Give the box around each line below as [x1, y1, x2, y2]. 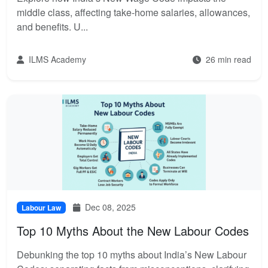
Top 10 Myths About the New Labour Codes [17, 222, 249, 239]
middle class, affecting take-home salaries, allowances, [17, 5, 250, 19]
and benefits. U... [17, 20, 88, 33]
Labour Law [22, 202, 61, 213]
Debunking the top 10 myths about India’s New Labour [17, 248, 246, 261]
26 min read [203, 53, 251, 65]
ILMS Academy [26, 53, 86, 65]
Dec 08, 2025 [83, 201, 136, 213]
